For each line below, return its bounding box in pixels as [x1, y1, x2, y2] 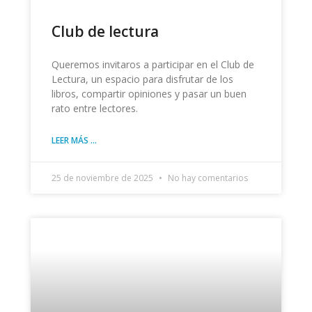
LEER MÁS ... [51, 134, 97, 147]
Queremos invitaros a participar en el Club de [51, 58, 254, 72]
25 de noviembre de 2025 [51, 172, 155, 185]
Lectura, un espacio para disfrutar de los [51, 72, 233, 86]
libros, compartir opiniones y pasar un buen [51, 87, 247, 101]
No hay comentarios [165, 172, 248, 185]
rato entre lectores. [51, 102, 138, 116]
